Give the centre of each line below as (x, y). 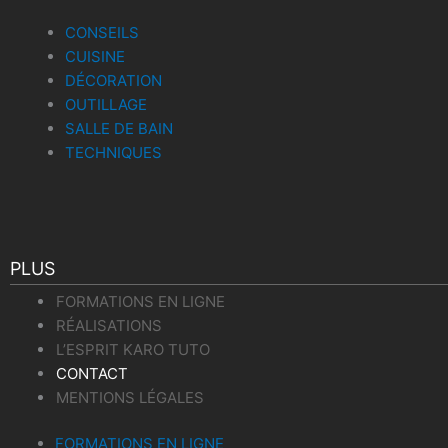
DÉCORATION (113, 81)
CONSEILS (102, 33)
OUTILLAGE (106, 105)
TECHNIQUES (113, 153)
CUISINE (95, 57)
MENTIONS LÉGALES (130, 397)
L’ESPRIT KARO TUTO (133, 349)
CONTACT (92, 373)
